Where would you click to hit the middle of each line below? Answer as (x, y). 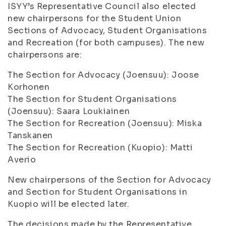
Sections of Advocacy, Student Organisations (107, 31)
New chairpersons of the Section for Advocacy (109, 180)
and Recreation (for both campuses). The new (106, 43)
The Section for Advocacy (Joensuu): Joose (103, 75)
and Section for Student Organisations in (98, 192)
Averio (22, 160)
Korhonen (29, 87)
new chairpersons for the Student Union (95, 18)
